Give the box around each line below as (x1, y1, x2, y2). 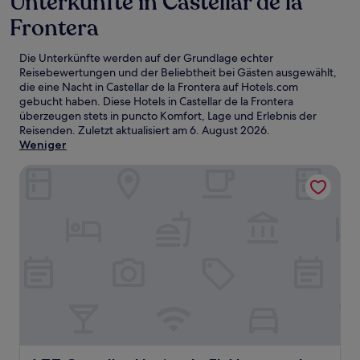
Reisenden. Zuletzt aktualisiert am (19, 123, 190, 137)
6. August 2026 (190, 123, 267, 137)
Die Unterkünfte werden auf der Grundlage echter (19, 51, 273, 65)
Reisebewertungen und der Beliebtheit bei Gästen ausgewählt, (19, 65, 337, 80)
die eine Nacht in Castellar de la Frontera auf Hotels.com (19, 80, 298, 94)
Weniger (19, 137, 67, 152)
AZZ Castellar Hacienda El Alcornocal (18, 164, 235, 181)
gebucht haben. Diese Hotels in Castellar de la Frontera (19, 94, 293, 108)
